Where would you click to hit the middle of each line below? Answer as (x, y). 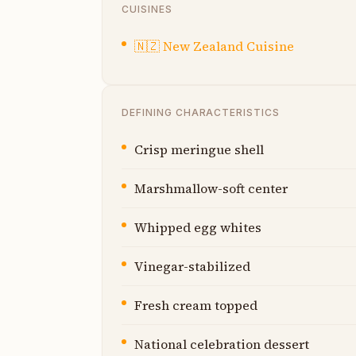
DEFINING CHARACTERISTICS (201, 112)
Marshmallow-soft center (211, 188)
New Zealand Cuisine (228, 46)
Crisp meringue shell (199, 149)
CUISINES (147, 9)
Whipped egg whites (198, 227)
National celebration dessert (222, 344)
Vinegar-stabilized (192, 266)
